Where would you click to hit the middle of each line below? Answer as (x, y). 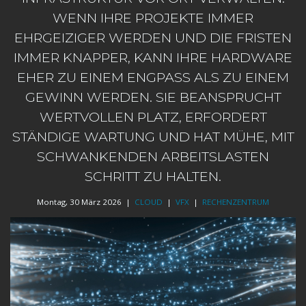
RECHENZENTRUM (236, 202)
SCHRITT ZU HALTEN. (153, 177)
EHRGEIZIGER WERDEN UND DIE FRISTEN (153, 38)
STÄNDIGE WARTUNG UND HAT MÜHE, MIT (153, 137)
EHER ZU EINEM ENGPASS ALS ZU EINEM (153, 78)
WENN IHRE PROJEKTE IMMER (153, 18)
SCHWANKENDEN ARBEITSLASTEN (153, 157)
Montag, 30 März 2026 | (86, 202)
